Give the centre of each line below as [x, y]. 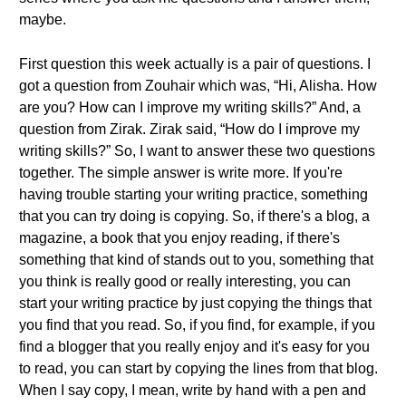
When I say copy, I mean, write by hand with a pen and [193, 390]
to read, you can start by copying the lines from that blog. [198, 368]
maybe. [43, 19]
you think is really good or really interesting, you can [185, 281]
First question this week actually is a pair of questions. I [195, 64]
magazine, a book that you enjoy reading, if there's [179, 238]
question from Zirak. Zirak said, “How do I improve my [189, 129]
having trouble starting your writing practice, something [193, 194]
